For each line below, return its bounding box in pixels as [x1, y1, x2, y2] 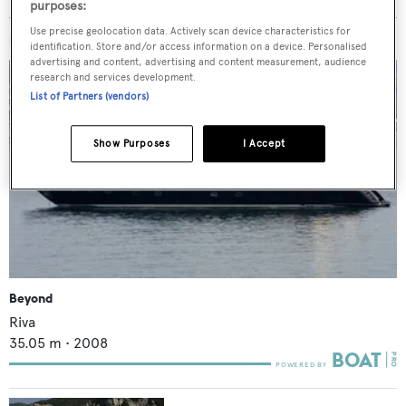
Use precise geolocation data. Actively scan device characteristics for [30, 24, 352, 38]
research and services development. [30, 71, 197, 84]
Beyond [9, 289, 53, 306]
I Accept [243, 137, 285, 150]
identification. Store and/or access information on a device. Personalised [30, 40, 368, 53]
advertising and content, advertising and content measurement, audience [30, 55, 367, 69]
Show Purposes [92, 137, 170, 150]
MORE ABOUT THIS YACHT [9, 32, 192, 49]
